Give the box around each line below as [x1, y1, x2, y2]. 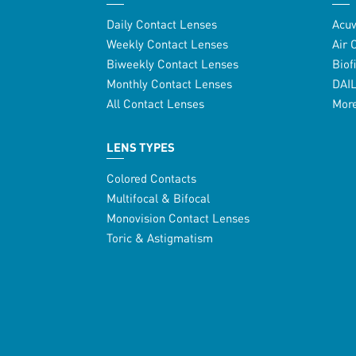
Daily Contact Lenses [106, 16, 218, 33]
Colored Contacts [106, 170, 197, 187]
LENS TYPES [106, 139, 176, 156]
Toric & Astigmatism [106, 230, 214, 246]
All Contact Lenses [106, 95, 205, 112]
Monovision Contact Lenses [106, 210, 250, 226]
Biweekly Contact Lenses [106, 56, 239, 72]
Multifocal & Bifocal [106, 190, 211, 207]
